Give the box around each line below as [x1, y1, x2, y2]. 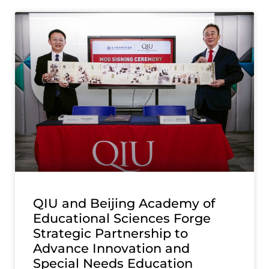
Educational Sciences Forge [33, 211, 211, 226]
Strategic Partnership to [33, 226, 188, 241]
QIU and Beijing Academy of [33, 196, 215, 211]
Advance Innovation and [33, 241, 190, 256]
